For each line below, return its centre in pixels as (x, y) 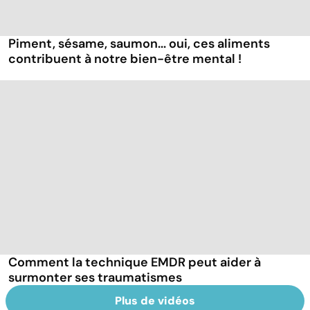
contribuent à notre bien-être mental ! (125, 59)
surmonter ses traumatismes (95, 277)
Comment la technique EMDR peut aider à (135, 262)
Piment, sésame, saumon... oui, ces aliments (139, 44)
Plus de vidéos (155, 300)
